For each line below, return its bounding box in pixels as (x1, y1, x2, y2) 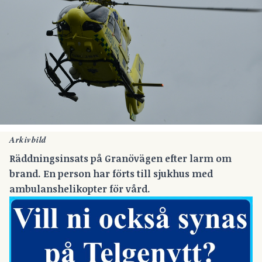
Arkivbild (9, 133, 47, 146)
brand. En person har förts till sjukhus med (9, 167, 213, 181)
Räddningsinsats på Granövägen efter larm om (9, 152, 232, 166)
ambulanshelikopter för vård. (9, 182, 150, 196)
